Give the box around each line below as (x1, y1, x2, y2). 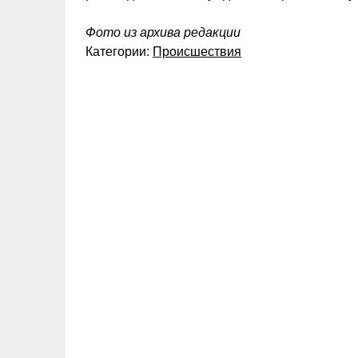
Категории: (86, 41, 153, 60)
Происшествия (153, 41, 241, 60)
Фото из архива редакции (86, 22, 241, 41)
